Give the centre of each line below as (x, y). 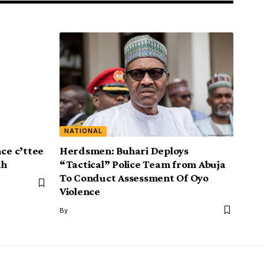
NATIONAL (83, 131)
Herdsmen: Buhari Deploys (124, 150)
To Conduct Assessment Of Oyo (134, 177)
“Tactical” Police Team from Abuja (143, 164)
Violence (80, 191)
